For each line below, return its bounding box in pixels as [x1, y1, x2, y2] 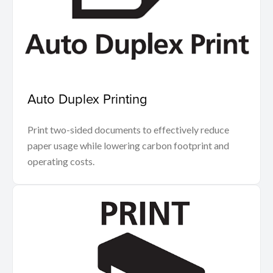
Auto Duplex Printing [27, 89, 147, 108]
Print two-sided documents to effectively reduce [27, 124, 229, 136]
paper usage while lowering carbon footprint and [27, 140, 229, 152]
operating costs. [27, 155, 94, 168]
